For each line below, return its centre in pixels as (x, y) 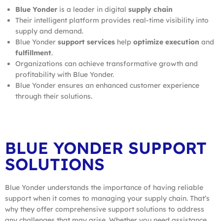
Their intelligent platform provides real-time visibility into (112, 20)
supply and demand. (49, 31)
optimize (148, 42)
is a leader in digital (93, 9)
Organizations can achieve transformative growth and (107, 63)
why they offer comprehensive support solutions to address (105, 209)
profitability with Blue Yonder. (65, 74)
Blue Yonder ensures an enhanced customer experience (107, 85)
